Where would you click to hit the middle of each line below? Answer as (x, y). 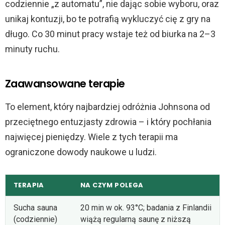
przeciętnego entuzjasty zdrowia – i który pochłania (108, 122)
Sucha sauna (35, 207)
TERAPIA (29, 185)
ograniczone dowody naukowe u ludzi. (81, 152)
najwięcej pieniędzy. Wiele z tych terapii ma (91, 137)
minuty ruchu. (32, 49)
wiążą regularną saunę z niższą (136, 219)
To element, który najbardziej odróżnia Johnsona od (107, 107)
